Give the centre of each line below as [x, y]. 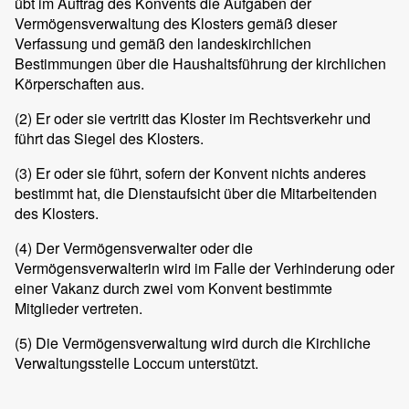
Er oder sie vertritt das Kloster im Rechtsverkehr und [201, 119]
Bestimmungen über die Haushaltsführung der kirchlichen [200, 64]
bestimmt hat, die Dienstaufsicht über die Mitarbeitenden [196, 194]
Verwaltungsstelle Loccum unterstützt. [136, 363]
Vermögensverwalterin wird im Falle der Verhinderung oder [204, 268]
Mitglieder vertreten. [79, 309]
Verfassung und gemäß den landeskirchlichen [163, 44]
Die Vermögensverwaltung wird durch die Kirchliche [201, 343]
